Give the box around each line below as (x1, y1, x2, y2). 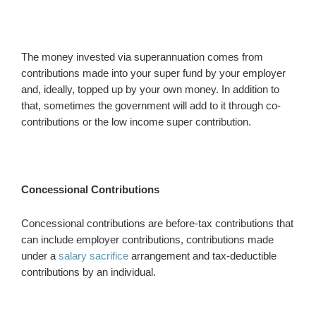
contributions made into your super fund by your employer (21, 67, 286, 79)
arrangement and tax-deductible (128, 250, 276, 262)
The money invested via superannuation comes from (21, 51, 263, 63)
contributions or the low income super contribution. (21, 116, 251, 128)
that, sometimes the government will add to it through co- (21, 99, 281, 111)
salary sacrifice (59, 250, 128, 262)
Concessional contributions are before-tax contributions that (21, 217, 293, 229)
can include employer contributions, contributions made (21, 233, 274, 245)
